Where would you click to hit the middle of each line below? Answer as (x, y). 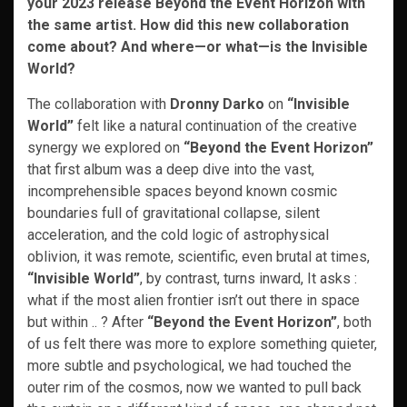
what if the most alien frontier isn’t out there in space (194, 300)
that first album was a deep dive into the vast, (171, 169)
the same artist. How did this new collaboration (188, 25)
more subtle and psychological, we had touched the (189, 366)
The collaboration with (99, 104)
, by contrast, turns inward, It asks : (248, 278)
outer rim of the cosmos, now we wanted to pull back (194, 387)
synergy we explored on (105, 148)
